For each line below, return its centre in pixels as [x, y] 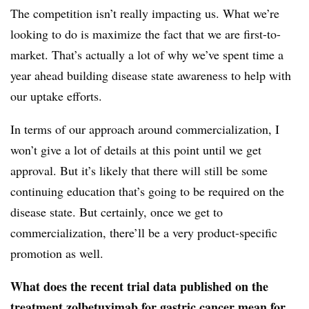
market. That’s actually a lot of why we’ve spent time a [147, 55]
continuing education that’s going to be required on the [147, 191]
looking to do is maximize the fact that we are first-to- [146, 34]
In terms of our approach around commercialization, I [145, 129]
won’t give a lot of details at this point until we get [136, 150]
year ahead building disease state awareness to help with [151, 76]
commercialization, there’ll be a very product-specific [144, 233]
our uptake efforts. [56, 96]
